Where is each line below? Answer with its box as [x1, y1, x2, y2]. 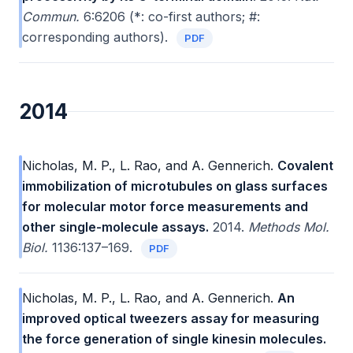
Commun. [22, 9, 80, 25]
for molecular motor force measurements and [22, 199, 308, 215]
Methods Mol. [248, 219, 329, 236]
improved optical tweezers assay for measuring [22, 310, 319, 327]
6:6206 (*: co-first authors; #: [80, 9, 260, 25]
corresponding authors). [22, 29, 172, 46]
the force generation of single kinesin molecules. [22, 331, 326, 347]
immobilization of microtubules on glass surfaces [22, 178, 328, 195]
